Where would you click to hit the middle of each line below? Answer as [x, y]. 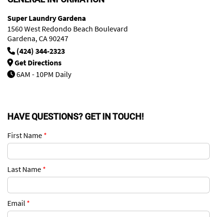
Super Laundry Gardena [46, 18]
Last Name [25, 169]
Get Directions [38, 62]
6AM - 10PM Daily [43, 74]
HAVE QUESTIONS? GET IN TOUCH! [76, 116]
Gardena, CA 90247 [38, 38]
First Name [25, 135]
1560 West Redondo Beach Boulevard [68, 28]
